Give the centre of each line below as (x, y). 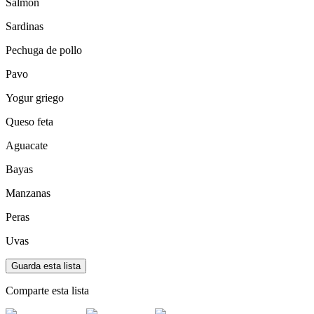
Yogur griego (35, 98)
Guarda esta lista (46, 266)
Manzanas (28, 193)
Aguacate (27, 146)
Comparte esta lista (47, 291)
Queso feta (29, 122)
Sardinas (25, 27)
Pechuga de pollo (44, 50)
